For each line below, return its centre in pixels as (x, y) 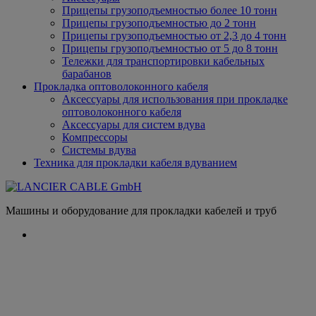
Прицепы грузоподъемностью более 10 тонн (170, 10)
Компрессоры (95, 137)
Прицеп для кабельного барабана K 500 (157, 264)
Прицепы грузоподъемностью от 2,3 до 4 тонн (174, 35)
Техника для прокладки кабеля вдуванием (135, 162)
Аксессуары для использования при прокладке (175, 99)
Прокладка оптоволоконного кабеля (121, 86)
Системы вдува (99, 150)
